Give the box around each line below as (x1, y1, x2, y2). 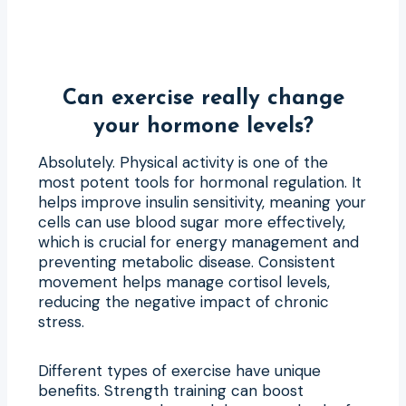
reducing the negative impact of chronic (38, 291, 329, 312)
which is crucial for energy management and (38, 231, 359, 252)
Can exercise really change (62, 87, 344, 110)
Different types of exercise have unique (38, 360, 321, 381)
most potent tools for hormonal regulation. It (38, 171, 362, 192)
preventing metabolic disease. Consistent (38, 251, 335, 272)
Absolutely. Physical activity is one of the (38, 151, 328, 172)
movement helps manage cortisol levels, (38, 271, 330, 292)
